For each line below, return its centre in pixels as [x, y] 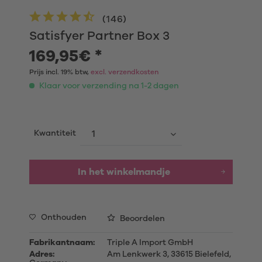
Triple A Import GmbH [149, 243]
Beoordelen [142, 219]
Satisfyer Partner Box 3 [99, 36]
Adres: [42, 254]
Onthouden [64, 218]
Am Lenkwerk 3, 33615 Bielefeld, [168, 254]
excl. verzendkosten [125, 72]
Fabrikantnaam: [62, 243]
